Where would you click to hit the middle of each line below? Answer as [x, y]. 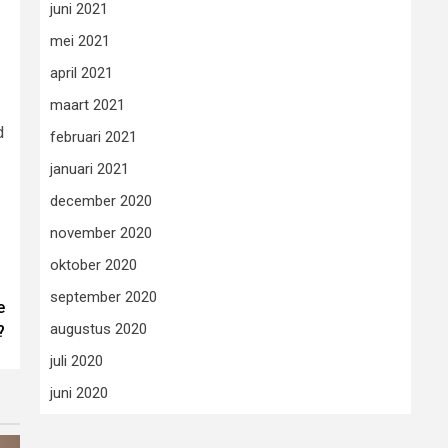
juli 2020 [76, 361]
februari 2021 [93, 137]
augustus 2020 [98, 329]
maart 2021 [87, 105]
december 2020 [101, 201]
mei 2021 [80, 41]
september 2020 [103, 297]
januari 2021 [89, 169]
